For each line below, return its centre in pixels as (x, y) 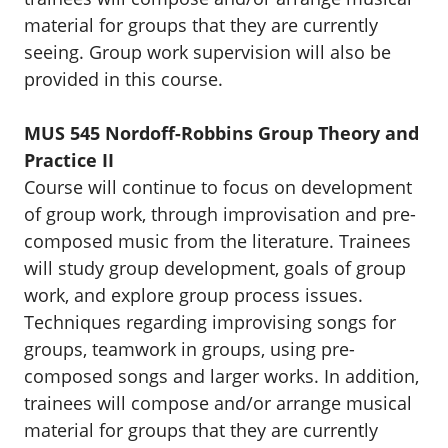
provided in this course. (123, 79)
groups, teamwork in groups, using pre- (189, 349)
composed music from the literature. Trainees (217, 241)
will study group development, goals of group (215, 268)
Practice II (69, 160)
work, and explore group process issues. (193, 295)
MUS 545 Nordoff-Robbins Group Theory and (221, 133)
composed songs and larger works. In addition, (221, 376)
